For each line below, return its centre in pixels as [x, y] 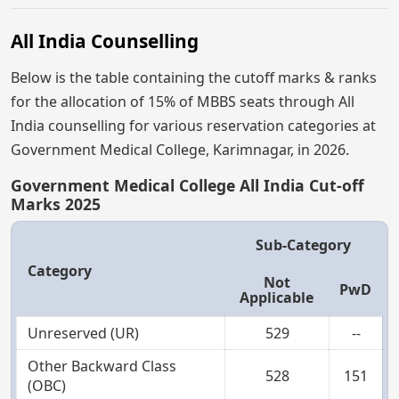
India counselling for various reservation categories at [193, 125]
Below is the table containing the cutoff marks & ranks [194, 77]
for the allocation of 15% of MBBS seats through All [183, 101]
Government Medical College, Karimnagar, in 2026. [180, 149]
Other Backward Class [102, 366]
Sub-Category [303, 244]
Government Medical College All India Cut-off [187, 185]
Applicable [277, 297]
